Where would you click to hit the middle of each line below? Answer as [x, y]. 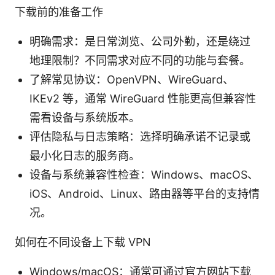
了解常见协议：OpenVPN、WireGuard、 [132, 79]
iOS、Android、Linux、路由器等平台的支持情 [145, 193]
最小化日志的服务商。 [85, 155]
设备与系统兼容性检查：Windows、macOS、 [144, 174]
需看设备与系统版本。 [85, 117]
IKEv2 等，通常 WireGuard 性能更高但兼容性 [143, 98]
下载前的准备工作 [59, 12]
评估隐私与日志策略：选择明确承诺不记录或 [140, 136]
